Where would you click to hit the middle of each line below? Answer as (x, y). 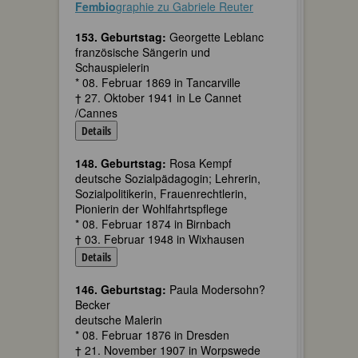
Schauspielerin (112, 67)
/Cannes (96, 113)
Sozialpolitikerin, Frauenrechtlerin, (161, 193)
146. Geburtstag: (121, 289)
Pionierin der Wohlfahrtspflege (151, 209)
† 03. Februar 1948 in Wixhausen (160, 239)
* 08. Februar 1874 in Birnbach (153, 224)
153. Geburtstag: (121, 37)
